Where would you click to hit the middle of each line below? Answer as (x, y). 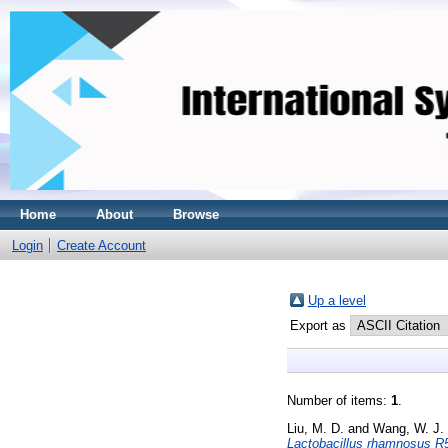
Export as (320, 325)
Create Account (101, 245)
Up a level (337, 300)
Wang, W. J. (408, 428)
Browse (196, 214)
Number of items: (339, 400)
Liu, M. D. (315, 428)
